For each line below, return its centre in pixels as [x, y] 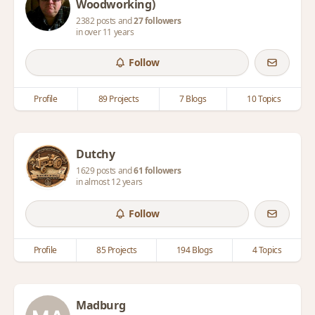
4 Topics [267, 250]
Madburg [101, 305]
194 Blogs [194, 250]
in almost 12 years [109, 182]
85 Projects [117, 250]
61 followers [157, 171]
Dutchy [96, 154]
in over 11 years [105, 32]
